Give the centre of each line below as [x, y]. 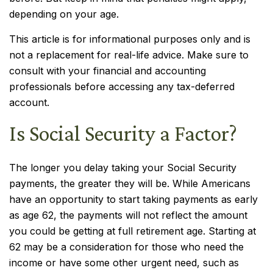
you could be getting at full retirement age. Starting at [133, 231]
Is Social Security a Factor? [123, 133]
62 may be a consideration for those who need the [126, 247]
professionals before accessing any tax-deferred [122, 87]
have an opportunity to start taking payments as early [133, 199]
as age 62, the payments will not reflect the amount [128, 215]
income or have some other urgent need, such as [124, 263]
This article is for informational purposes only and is [130, 39]
